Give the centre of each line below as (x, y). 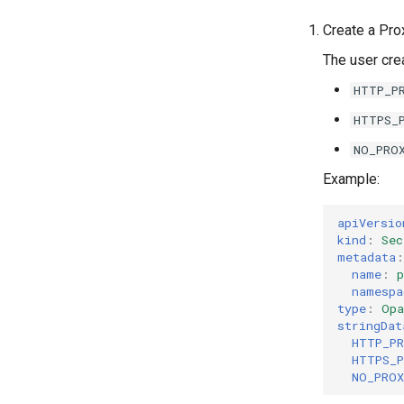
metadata (367, 257)
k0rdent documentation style (163, 17)
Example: (351, 179)
